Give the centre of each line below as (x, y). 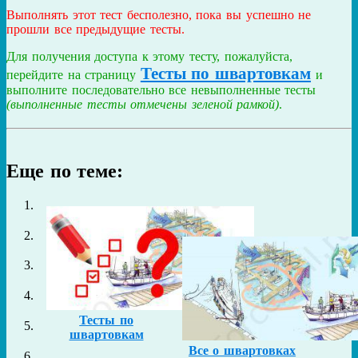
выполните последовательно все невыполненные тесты (161, 89)
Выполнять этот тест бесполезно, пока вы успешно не (159, 14)
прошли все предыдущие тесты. (95, 29)
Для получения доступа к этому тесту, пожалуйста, (149, 56)
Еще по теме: (65, 171)
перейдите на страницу (74, 74)
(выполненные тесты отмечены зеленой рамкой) (143, 104)
